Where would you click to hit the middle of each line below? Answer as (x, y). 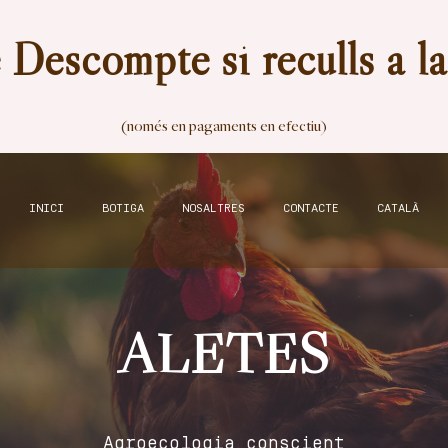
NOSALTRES (213, 209)
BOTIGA (122, 209)
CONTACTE (310, 209)
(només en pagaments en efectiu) (224, 126)
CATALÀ (397, 209)
